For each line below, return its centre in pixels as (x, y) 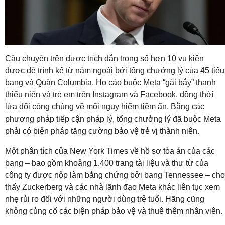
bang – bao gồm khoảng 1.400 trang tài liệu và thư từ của (107, 163)
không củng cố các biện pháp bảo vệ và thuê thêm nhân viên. (114, 211)
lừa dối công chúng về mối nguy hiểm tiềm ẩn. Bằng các (105, 107)
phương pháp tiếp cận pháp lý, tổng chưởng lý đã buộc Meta (113, 119)
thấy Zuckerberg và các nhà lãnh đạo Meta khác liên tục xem (113, 187)
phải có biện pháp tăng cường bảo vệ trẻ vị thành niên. (102, 131)
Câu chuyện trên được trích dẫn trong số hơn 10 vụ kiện (104, 59)
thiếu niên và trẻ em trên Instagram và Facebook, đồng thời (109, 95)
